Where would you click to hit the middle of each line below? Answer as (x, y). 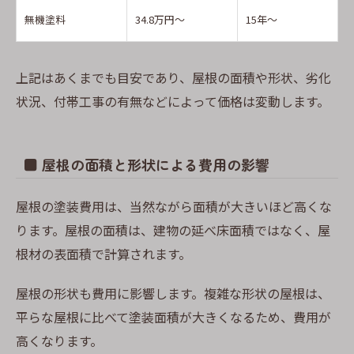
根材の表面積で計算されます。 (104, 253)
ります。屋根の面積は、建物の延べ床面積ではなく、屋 (173, 230)
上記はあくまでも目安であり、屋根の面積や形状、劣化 (173, 78)
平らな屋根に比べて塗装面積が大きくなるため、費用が (173, 316)
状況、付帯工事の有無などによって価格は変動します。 (173, 102)
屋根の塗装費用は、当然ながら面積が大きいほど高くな (174, 206)
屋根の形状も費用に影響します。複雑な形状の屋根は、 (173, 293)
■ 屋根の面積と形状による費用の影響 (147, 164)
